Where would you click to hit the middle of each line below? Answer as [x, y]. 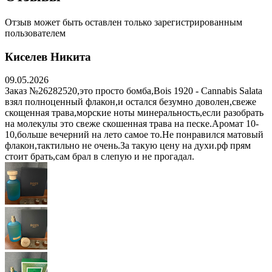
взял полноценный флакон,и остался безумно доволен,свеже [131, 102]
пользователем [35, 33]
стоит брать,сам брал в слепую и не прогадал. [100, 157]
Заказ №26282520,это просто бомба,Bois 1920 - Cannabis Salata [134, 91]
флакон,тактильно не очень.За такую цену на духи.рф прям [128, 146]
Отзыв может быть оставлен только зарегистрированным [124, 22]
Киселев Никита [48, 56]
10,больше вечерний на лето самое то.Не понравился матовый [134, 135]
